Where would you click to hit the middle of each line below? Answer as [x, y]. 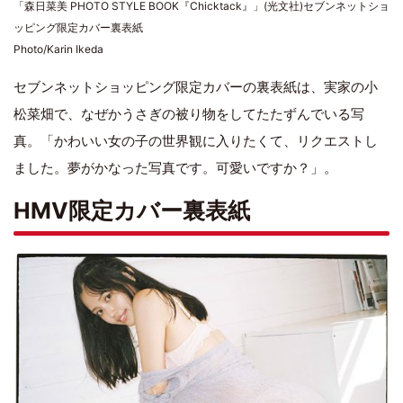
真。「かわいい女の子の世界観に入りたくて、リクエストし [196, 141]
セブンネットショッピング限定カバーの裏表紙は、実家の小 [196, 87]
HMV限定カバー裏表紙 [132, 211]
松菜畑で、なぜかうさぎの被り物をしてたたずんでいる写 [189, 114]
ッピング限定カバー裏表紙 [78, 28]
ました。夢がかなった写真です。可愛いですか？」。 [175, 168]
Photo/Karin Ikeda [58, 49]
